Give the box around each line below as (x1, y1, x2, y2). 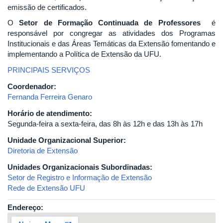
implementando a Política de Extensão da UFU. (7, 50, 161, 59)
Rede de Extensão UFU (7, 183, 85, 192)
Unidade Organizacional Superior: (7, 135, 128, 144)
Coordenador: (7, 82, 56, 91)
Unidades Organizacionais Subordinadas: (7, 162, 154, 171)
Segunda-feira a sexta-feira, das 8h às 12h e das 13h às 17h (7, 119, 203, 128)
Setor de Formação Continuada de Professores (19, 18, 206, 27)
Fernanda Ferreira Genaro (7, 92, 92, 101)
